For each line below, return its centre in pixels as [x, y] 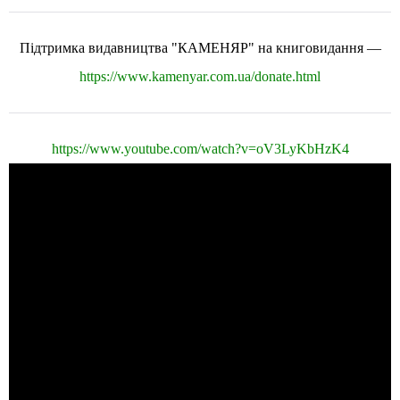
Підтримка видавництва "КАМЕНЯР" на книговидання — [200, 48]
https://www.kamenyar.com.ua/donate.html [200, 76]
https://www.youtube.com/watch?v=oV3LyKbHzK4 [200, 149]
